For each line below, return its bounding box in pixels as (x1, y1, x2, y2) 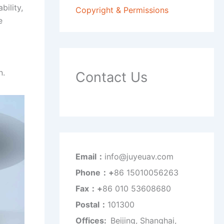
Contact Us (75, 69, 147, 86)
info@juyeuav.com (104, 151, 173, 162)
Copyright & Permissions (75, 5, 168, 15)
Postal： (75, 199, 107, 210)
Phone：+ (75, 167, 114, 178)
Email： (75, 151, 104, 162)
